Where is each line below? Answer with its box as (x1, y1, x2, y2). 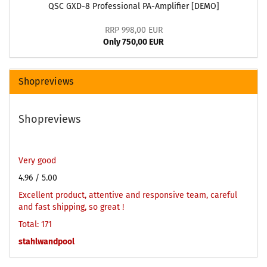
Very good (18, 156, 56, 166)
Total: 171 (18, 219, 52, 229)
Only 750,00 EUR (103, 37, 164, 47)
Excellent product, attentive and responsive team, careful (18, 190, 237, 200)
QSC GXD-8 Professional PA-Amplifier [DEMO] (48, 1, 219, 11)
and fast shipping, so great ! (18, 202, 124, 212)
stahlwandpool (18, 237, 74, 247)
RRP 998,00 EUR (104, 25, 163, 35)
